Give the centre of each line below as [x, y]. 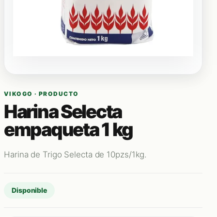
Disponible [29, 190]
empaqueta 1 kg [69, 129]
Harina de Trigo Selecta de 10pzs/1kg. [76, 155]
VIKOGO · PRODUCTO [41, 94]
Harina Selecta [63, 111]
